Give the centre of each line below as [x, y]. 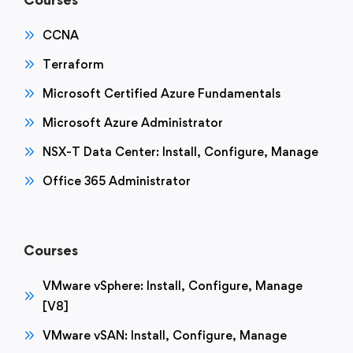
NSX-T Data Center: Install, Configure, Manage [180, 152]
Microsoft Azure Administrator [133, 123]
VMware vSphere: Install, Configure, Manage [173, 286]
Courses [51, 250]
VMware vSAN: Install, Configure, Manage [165, 335]
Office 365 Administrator [117, 181]
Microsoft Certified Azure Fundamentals [162, 93]
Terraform [73, 64]
